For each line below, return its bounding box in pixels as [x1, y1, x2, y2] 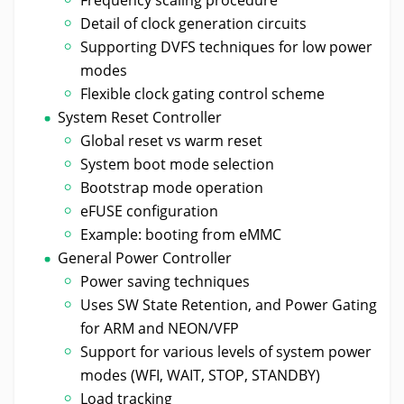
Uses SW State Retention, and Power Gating [80, 294, 378, 315]
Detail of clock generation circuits [80, 13, 308, 33]
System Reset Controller [57, 106, 222, 127]
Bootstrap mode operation [80, 177, 264, 197]
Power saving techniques [80, 271, 251, 291]
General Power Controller [57, 247, 232, 268]
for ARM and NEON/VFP [80, 317, 240, 338]
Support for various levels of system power [80, 341, 372, 362]
